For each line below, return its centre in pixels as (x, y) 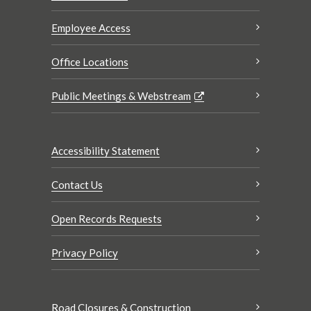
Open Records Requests (107, 219)
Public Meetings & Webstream (121, 96)
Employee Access (91, 28)
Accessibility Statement (106, 151)
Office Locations (90, 62)
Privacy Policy (85, 253)
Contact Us (77, 185)
